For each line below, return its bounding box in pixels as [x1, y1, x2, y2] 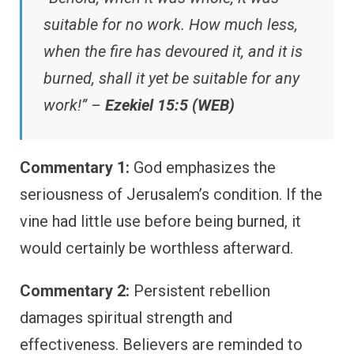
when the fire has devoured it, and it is [43, 41, 303, 61]
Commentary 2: [20, 281, 130, 300]
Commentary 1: [20, 157, 130, 177]
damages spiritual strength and [20, 307, 232, 327]
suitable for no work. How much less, [43, 14, 298, 34]
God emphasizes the [130, 157, 276, 177]
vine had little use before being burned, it [20, 211, 301, 231]
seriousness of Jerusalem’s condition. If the [20, 184, 322, 204]
